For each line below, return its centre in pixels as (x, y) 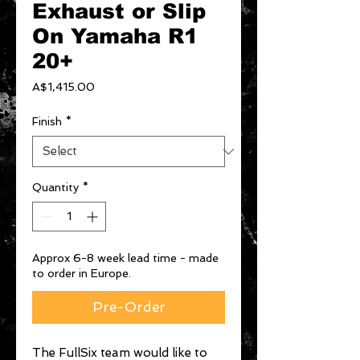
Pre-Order (129, 307)
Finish (47, 121)
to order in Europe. (82, 273)
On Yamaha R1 (115, 36)
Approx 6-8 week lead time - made (125, 258)
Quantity (55, 187)
